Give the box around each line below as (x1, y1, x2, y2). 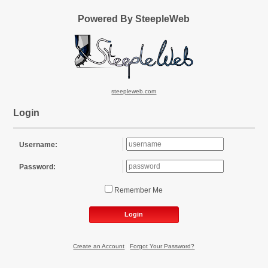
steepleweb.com (111, 88, 157, 95)
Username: (19, 141, 58, 150)
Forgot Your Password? (130, 243, 195, 250)
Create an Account (73, 243, 125, 250)
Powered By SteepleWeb (78, 13, 190, 24)
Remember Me (153, 186, 163, 195)
